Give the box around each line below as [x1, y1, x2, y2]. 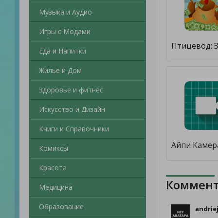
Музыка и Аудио [39, 7, 92, 17]
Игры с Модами [39, 27, 91, 36]
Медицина [39, 182, 73, 192]
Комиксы [39, 144, 68, 153]
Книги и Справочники [39, 124, 109, 133]
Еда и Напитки [39, 46, 86, 55]
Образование [39, 202, 84, 211]
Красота [39, 163, 67, 172]
